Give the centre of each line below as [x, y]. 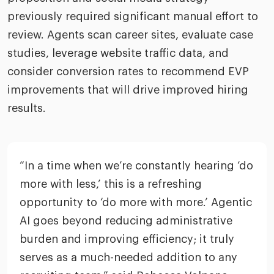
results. [27, 108]
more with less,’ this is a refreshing [111, 184]
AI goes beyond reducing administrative [126, 221]
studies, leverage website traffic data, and [118, 53]
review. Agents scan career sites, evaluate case [130, 35]
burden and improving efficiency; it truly [127, 239]
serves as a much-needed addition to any [128, 257]
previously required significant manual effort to [133, 17]
